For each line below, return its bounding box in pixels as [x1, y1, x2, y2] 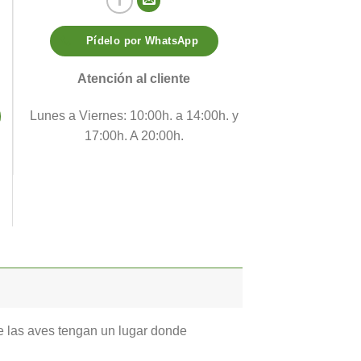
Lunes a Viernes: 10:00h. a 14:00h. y [29, 108, 239, 122]
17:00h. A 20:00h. [84, 128, 184, 143]
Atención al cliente [77, 72, 190, 86]
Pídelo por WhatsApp [85, 35, 199, 48]
